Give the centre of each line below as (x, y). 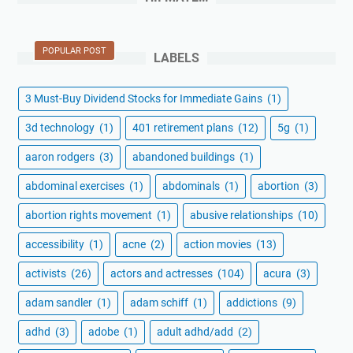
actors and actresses (163, 274)
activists (47, 274)
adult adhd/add (196, 332)
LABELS (176, 58)
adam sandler (60, 303)
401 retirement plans (184, 128)
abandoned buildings (185, 157)
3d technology (61, 128)
